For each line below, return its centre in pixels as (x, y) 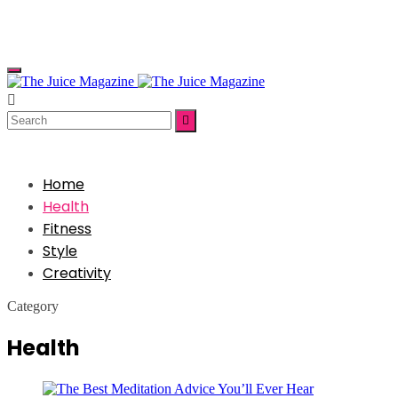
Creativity (77, 273)
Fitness (67, 229)
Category (33, 306)
